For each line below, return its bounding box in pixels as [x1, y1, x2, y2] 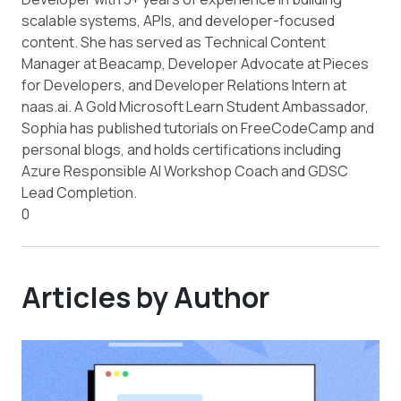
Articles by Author [21, 277, 269, 318]
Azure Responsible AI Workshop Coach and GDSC [21, 161, 348, 182]
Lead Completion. [21, 183, 137, 203]
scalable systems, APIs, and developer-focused [21, 11, 335, 31]
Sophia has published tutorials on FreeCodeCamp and [21, 118, 374, 139]
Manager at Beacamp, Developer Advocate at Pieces [21, 54, 369, 74]
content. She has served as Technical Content [21, 32, 326, 53]
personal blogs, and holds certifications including [21, 140, 341, 160]
